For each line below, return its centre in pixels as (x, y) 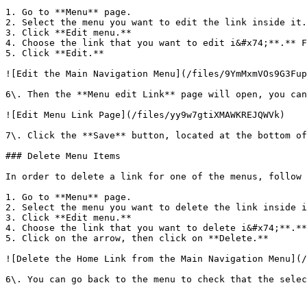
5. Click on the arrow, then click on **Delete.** (137, 238)
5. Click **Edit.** (55, 53)
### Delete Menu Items (63, 156)
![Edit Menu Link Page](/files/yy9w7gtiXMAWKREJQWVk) (145, 115)
